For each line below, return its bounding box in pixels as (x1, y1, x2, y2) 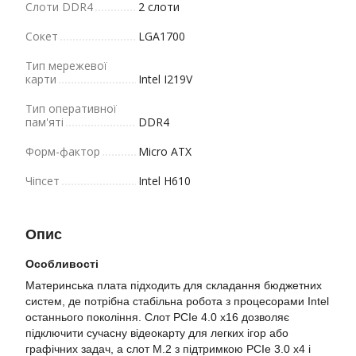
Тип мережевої (25, 58, 107, 73)
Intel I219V (138, 72, 192, 87)
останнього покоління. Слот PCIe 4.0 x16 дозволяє (25, 311, 289, 323)
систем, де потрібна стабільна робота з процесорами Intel (25, 295, 329, 308)
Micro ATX (138, 144, 192, 159)
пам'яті (25, 114, 64, 130)
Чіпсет (25, 173, 60, 188)
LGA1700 (138, 29, 185, 44)
